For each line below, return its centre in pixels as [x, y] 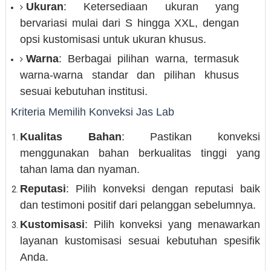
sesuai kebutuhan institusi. [83, 92]
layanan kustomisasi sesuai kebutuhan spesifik [140, 241]
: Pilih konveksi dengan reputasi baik [163, 189]
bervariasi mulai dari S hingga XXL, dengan [129, 23]
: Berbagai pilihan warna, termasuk [149, 59]
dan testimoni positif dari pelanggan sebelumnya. [138, 205]
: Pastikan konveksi [191, 137]
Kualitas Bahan [70, 137]
